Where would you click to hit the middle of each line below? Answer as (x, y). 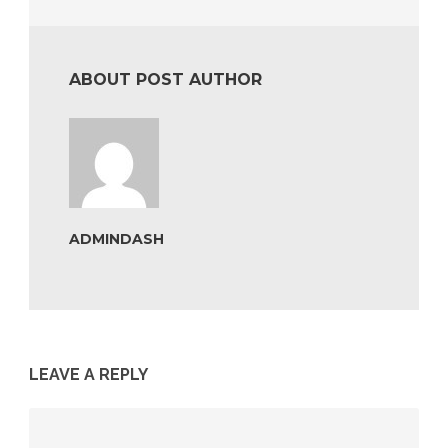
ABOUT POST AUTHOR (165, 80)
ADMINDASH (116, 239)
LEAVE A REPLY (88, 375)
